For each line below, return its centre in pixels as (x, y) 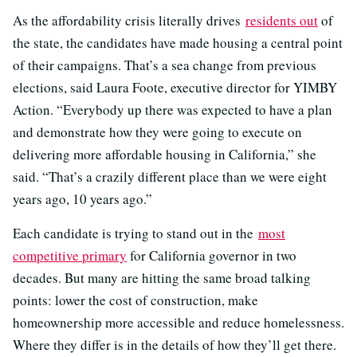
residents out (282, 21)
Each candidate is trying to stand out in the (135, 233)
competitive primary (70, 256)
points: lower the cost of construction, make (135, 300)
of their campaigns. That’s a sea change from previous (165, 65)
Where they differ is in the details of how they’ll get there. (175, 345)
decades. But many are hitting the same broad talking (162, 278)
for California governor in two (212, 256)
